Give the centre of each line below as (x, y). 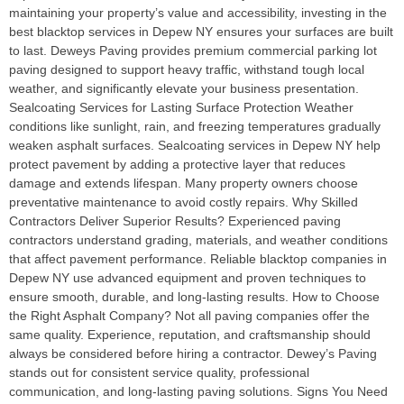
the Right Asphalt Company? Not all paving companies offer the (189, 316)
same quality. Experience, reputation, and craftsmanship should (190, 335)
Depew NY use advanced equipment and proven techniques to (188, 278)
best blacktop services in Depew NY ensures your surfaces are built (201, 32)
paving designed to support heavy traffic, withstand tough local (187, 69)
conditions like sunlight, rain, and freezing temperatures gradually (195, 126)
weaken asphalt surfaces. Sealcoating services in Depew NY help (195, 145)
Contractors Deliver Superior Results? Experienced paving (175, 221)
